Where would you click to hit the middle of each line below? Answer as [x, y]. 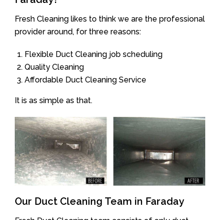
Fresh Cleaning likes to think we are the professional [110, 19]
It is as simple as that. [54, 100]
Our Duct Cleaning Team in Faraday [99, 201]
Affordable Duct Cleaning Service [85, 80]
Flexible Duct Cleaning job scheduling [94, 54]
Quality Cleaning [54, 67]
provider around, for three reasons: [78, 31]
